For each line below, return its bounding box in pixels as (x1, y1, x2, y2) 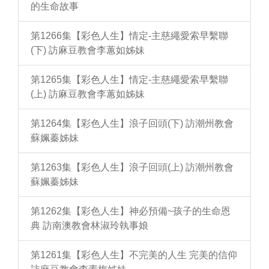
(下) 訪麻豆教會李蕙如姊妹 (31, 45, 145, 55)
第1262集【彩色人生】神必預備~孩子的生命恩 (31, 206, 231, 216)
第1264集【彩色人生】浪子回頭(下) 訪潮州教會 (31, 118, 234, 128)
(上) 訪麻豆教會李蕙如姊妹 (31, 89, 145, 99)
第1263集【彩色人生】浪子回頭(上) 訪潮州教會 (31, 162, 234, 172)
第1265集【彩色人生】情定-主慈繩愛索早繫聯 (31, 74, 228, 85)
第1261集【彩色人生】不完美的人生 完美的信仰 (31, 250, 237, 260)
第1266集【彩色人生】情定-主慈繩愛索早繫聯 (31, 31, 228, 41)
